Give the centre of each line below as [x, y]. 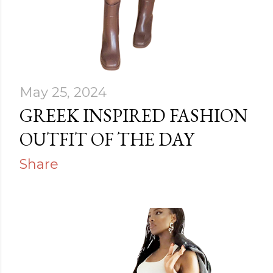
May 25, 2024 [63, 92]
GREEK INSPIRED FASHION [133, 115]
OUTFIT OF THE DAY [107, 139]
